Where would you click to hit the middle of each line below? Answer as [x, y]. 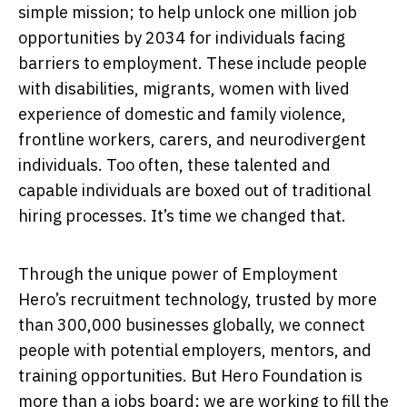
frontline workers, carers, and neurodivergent [192, 139]
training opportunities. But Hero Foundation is [190, 375]
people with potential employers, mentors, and [195, 350]
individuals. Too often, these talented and [174, 164]
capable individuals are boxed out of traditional [194, 190]
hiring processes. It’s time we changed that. [182, 215]
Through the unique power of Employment [178, 273]
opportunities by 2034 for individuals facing [182, 37]
